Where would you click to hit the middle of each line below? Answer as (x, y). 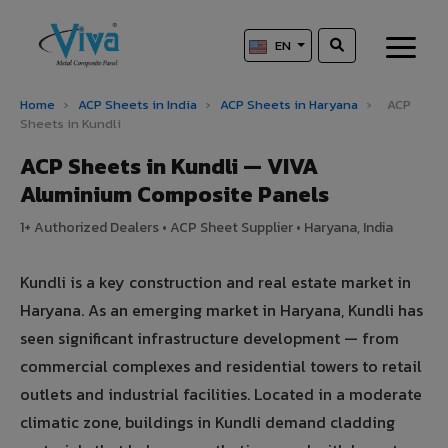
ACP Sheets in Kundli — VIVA (169, 167)
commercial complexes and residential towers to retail (221, 366)
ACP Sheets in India (137, 105)
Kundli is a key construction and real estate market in (215, 282)
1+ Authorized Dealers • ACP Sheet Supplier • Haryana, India (206, 228)
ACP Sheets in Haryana (290, 105)
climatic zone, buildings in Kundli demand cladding (207, 422)
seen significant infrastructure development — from (209, 338)
